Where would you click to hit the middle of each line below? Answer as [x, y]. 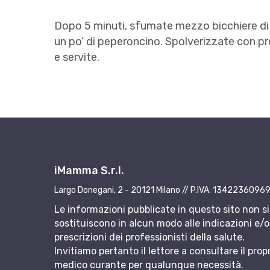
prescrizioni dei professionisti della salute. [149, 237]
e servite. [77, 58]
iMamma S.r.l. [89, 171]
